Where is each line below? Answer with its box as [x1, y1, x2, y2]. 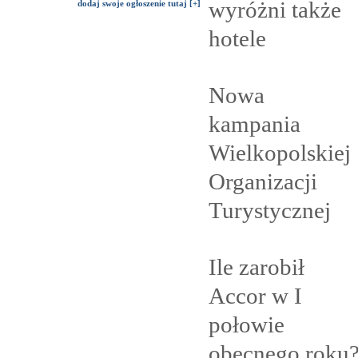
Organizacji [209, 168, 317, 194]
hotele [209, 25, 266, 51]
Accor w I [209, 282, 302, 308]
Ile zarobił [209, 253, 304, 280]
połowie [209, 311, 284, 337]
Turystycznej [209, 197, 331, 223]
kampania [209, 110, 300, 137]
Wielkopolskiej [209, 139, 351, 165]
